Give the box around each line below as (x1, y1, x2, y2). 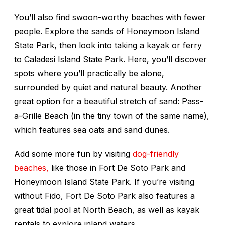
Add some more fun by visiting (14, 149, 133, 159)
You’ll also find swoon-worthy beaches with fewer (14, 12, 206, 23)
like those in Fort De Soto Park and (49, 163, 185, 173)
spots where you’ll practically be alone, (14, 68, 164, 79)
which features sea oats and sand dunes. (14, 125, 170, 135)
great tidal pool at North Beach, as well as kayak (14, 205, 199, 215)
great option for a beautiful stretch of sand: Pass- (14, 96, 203, 107)
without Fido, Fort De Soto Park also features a (14, 191, 195, 201)
